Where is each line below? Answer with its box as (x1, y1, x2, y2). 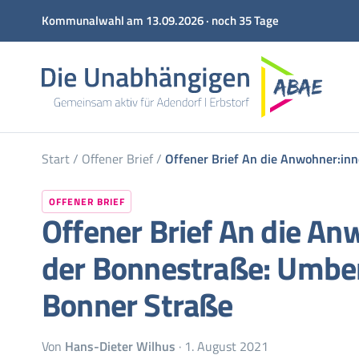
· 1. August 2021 (175, 337, 268, 356)
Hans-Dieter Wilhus (65, 337, 175, 356)
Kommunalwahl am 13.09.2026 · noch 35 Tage (42, 11, 279, 30)
